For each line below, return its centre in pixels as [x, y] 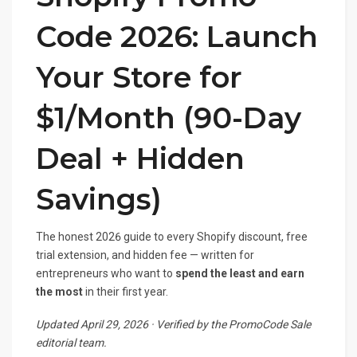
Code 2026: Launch [177, 37]
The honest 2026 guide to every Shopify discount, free [172, 237]
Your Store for [139, 78]
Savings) [99, 200]
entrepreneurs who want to [106, 274]
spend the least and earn [240, 274]
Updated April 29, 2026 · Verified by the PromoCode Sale [173, 325]
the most [59, 292]
